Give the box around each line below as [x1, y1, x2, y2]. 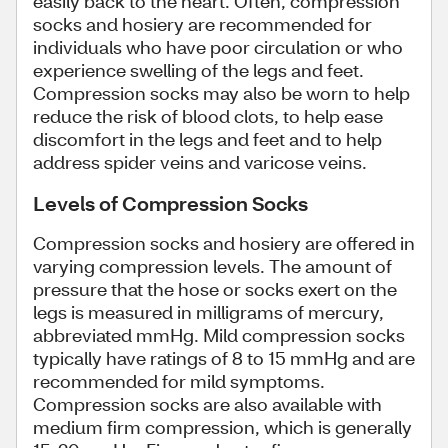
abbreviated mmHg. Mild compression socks [33, 323, 405, 347]
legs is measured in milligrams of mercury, [33, 300, 384, 324]
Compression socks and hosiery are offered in [33, 231, 415, 255]
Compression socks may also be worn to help [33, 81, 410, 105]
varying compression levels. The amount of [33, 254, 392, 278]
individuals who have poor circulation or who [33, 35, 403, 59]
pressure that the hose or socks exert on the [33, 277, 397, 301]
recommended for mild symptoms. [33, 369, 325, 393]
